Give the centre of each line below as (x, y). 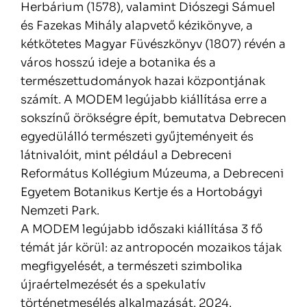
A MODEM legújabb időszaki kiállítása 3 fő (142, 230)
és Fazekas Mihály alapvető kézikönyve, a (137, 26)
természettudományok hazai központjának (143, 82)
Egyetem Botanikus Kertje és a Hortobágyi (142, 193)
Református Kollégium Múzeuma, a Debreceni (152, 174)
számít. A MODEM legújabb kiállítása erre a (144, 100)
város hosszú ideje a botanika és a (118, 63)
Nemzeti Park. (60, 211)
